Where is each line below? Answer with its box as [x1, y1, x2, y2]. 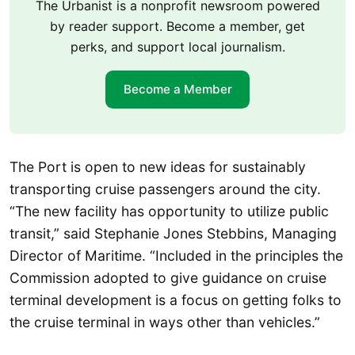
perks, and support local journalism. [70, 38, 285, 55]
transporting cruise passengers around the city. [10, 180, 321, 197]
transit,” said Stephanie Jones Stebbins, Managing [10, 224, 337, 242]
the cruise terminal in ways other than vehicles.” [10, 313, 320, 330]
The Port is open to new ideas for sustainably [10, 158, 306, 175]
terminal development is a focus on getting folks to [10, 291, 342, 308]
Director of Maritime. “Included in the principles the [10, 246, 343, 264]
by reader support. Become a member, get [50, 17, 305, 34]
